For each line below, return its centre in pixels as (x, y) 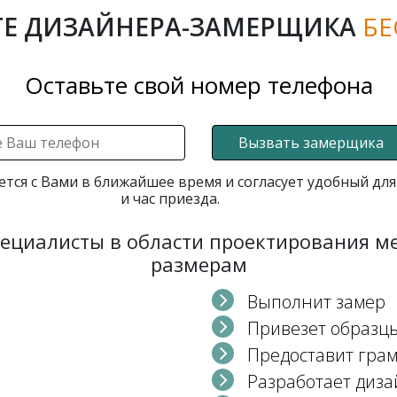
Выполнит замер (316, 302)
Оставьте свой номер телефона (198, 85)
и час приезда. (171, 198)
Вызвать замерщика (311, 143)
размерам (198, 264)
